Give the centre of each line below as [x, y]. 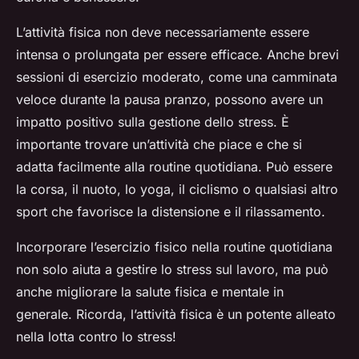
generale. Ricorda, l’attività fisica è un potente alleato [176, 315]
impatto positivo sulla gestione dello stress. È [153, 122]
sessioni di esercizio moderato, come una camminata [177, 77]
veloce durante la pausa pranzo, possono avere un [169, 100]
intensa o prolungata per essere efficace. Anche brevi [177, 55]
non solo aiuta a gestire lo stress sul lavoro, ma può [172, 270]
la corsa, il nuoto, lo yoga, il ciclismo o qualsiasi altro [177, 190]
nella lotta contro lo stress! [96, 337]
